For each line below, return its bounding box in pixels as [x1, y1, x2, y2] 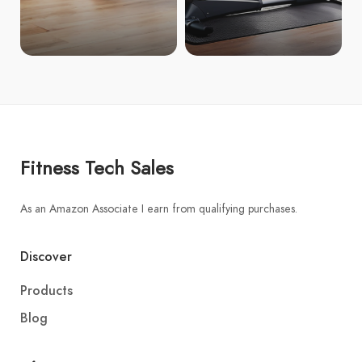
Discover [20, 248, 72, 266]
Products [20, 282, 73, 300]
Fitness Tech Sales [20, 154, 174, 181]
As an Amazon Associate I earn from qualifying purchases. [20, 201, 297, 217]
